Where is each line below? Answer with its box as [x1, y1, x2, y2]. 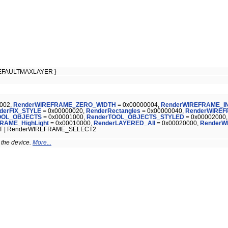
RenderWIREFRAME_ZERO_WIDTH [13, 102, 116, 108]
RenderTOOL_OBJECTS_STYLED [87, 114, 184, 121]
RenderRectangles [86, 108, 140, 115]
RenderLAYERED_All [94, 120, 155, 127]
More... [33, 139, 51, 146]
